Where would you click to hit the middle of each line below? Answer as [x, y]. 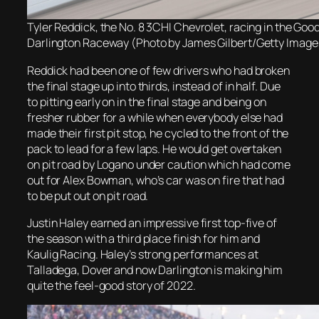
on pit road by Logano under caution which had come [159, 164]
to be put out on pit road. [88, 195]
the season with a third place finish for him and [144, 238]
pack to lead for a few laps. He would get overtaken [154, 148]
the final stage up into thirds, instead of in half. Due [154, 86]
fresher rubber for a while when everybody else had [155, 117]
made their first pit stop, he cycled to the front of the [158, 133]
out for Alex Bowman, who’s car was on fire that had [156, 180]
